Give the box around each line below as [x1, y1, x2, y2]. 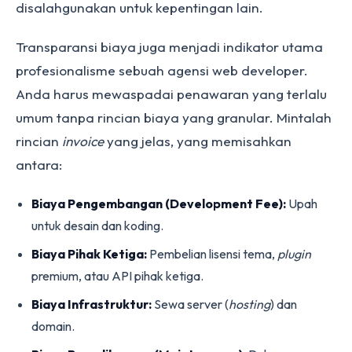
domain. [31, 318, 75, 334]
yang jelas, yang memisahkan [104, 133, 291, 149]
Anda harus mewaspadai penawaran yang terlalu [16, 86, 327, 102]
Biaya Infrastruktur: [31, 296, 152, 312]
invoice [62, 133, 104, 149]
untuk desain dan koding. [31, 218, 163, 233]
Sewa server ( [152, 296, 229, 312]
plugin [277, 246, 311, 262]
